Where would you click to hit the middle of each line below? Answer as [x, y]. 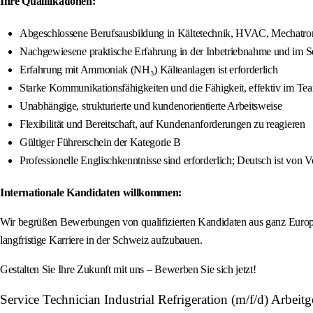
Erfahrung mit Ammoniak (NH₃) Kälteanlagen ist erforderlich [149, 70]
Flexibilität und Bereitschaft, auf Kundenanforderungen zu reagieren [162, 124]
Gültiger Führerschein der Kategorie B [101, 143]
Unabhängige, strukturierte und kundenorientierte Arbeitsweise [151, 106]
